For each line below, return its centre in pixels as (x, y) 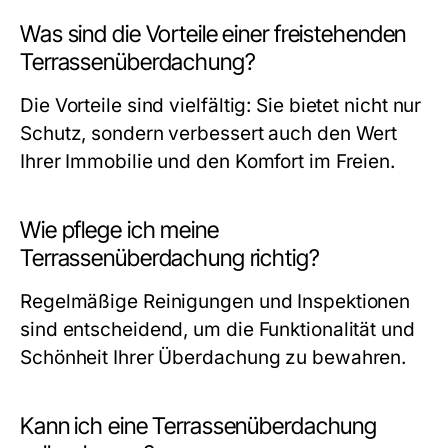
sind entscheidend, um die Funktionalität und (217, 329)
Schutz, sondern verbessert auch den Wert (209, 133)
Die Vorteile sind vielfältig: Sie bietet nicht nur (221, 105)
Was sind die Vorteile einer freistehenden (213, 34)
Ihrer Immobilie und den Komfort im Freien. (208, 161)
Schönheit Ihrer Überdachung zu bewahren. (213, 357)
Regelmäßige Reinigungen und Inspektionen (215, 301)
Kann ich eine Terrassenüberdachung (199, 426)
